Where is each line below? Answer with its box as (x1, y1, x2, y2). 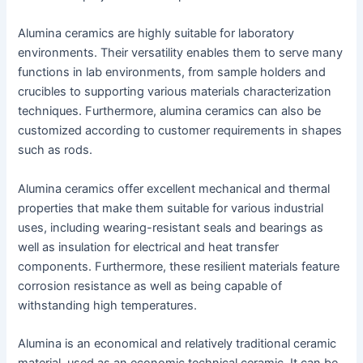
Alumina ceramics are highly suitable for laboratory (18, 26, 295, 41)
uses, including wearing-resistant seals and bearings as (18, 220, 324, 235)
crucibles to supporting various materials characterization (18, 84, 332, 100)
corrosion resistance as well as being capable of (18, 278, 283, 293)
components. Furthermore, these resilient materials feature (18, 258, 340, 274)
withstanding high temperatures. (18, 297, 198, 313)
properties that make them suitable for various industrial (18, 200, 324, 216)
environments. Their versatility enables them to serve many (18, 45, 344, 61)
